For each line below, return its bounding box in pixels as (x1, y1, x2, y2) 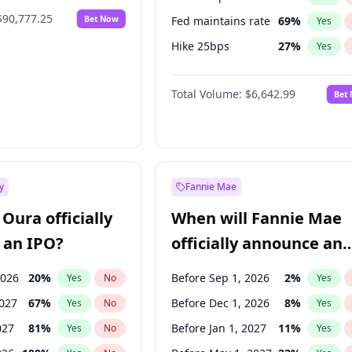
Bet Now (84, 13, 119, 24)
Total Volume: (171, 86, 243, 101)
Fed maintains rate (171, 13, 271, 28)
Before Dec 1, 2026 (171, 295, 270, 310)
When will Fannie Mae (171, 207, 343, 229)
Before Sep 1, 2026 (171, 270, 270, 285)
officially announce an (171, 233, 343, 254)
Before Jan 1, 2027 (171, 321, 267, 335)
